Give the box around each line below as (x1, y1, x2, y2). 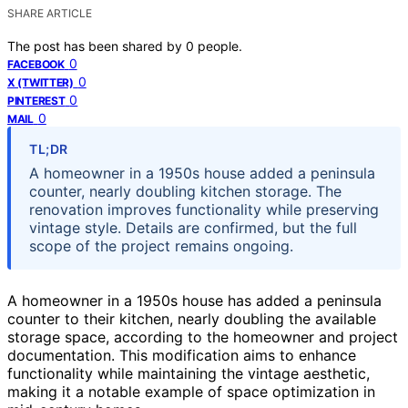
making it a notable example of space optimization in (7, 382, 375, 401)
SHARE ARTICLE (7, 5, 92, 20)
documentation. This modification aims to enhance (7, 345, 356, 364)
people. (198, 37, 242, 54)
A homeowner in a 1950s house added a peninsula (29, 163, 375, 182)
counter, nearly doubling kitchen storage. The (29, 181, 342, 200)
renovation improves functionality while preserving (29, 199, 379, 219)
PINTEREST (7, 93, 66, 107)
